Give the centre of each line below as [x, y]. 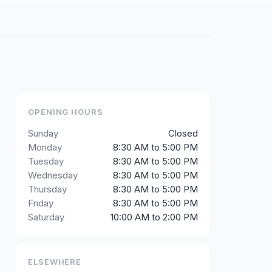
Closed [183, 133]
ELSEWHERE [55, 262]
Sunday [43, 133]
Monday [45, 147]
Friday [41, 203]
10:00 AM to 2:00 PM [154, 217]
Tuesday [46, 161]
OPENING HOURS [66, 112]
